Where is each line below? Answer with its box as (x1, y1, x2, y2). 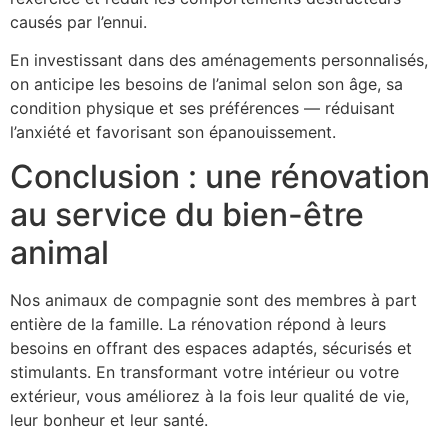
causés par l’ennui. (10, 11, 147, 32)
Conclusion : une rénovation (10, 157, 430, 197)
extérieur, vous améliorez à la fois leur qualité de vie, (10, 386, 409, 407)
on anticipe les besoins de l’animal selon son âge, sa (10, 74, 403, 95)
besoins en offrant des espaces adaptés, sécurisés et (10, 338, 412, 359)
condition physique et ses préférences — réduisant (10, 98, 395, 119)
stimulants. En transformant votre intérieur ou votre (10, 362, 399, 383)
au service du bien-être (10, 195, 364, 235)
